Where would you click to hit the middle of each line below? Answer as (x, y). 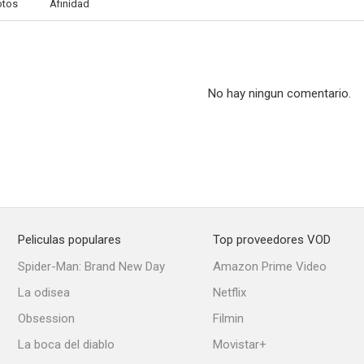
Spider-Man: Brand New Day (91, 266)
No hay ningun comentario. (279, 93)
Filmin (228, 318)
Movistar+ (240, 344)
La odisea (44, 292)
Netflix (230, 292)
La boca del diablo (66, 344)
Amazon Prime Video (270, 266)
